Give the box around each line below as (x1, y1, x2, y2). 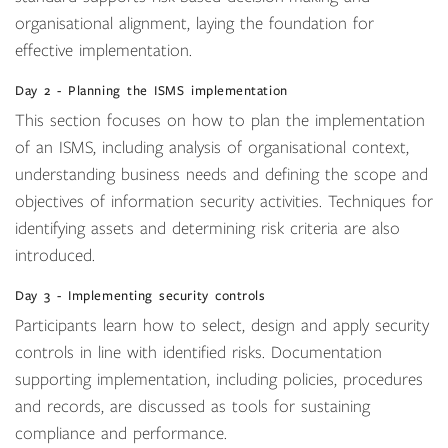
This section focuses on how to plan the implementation (15, 112, 425, 130)
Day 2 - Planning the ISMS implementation (15, 84, 288, 98)
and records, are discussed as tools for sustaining (15, 398, 370, 416)
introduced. (15, 247, 95, 265)
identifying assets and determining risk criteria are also (15, 220, 400, 238)
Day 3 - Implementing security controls (15, 289, 266, 303)
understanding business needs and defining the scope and (15, 166, 428, 184)
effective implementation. (15, 42, 192, 60)
